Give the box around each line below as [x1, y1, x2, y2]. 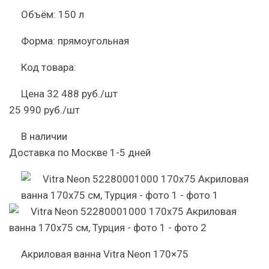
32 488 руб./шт [47, 88, 118, 100]
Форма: [21, 35, 55, 47]
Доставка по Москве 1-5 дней [9, 147, 151, 159]
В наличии [21, 130, 67, 142]
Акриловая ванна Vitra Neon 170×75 [21, 248, 189, 260]
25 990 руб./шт [9, 104, 80, 116]
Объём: [21, 8, 56, 20]
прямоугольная [58, 35, 129, 47]
